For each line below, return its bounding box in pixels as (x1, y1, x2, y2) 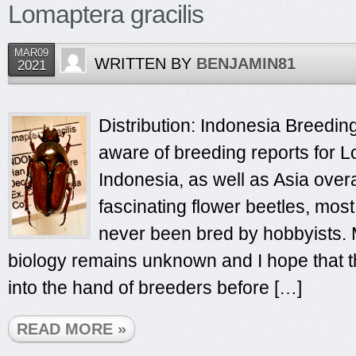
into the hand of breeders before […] (8, 277, 302, 298)
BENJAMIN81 (196, 55, 296, 72)
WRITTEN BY (95, 55, 196, 72)
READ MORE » (17, 320, 126, 338)
